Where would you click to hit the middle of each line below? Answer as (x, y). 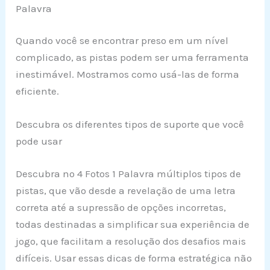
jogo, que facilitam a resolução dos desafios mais (131, 241)
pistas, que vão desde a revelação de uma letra (126, 190)
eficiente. (38, 91)
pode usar (39, 141)
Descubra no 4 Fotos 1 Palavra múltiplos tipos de (129, 173)
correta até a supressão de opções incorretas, (121, 207)
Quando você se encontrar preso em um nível (122, 41)
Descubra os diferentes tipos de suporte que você (130, 124)
